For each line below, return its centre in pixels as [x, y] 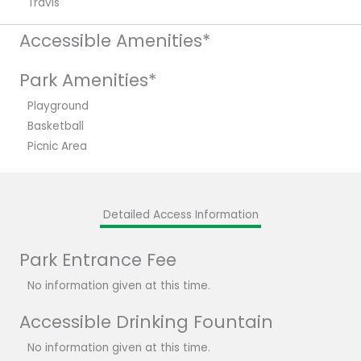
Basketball [56, 126]
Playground [58, 106]
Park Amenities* [88, 80]
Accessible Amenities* [115, 40]
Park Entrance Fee [98, 259]
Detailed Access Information [180, 214]
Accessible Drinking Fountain [146, 322]
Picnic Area [57, 146]
